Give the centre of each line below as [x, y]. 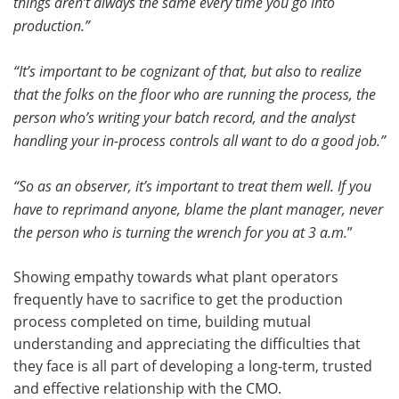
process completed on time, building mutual [162, 321]
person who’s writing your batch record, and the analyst [184, 117]
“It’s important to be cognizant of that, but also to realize [187, 70]
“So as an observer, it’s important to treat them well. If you [192, 185]
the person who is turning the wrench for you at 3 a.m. [180, 232]
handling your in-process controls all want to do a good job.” [199, 140]
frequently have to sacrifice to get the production [178, 299]
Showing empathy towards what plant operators [176, 277]
